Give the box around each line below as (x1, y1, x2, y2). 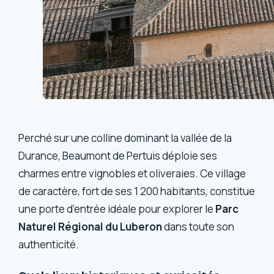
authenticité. (18, 237, 80, 252)
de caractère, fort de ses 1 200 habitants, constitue (18, 184, 256, 199)
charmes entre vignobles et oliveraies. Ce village (18, 166, 246, 181)
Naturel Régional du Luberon (18, 220, 163, 234)
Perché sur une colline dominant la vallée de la (18, 131, 232, 146)
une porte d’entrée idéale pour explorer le (18, 202, 216, 217)
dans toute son (162, 220, 235, 234)
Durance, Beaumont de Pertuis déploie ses (18, 149, 218, 163)
